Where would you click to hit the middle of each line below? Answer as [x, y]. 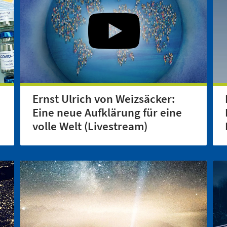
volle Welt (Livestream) [90, 126]
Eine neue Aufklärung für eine [107, 112]
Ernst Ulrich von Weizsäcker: [104, 99]
